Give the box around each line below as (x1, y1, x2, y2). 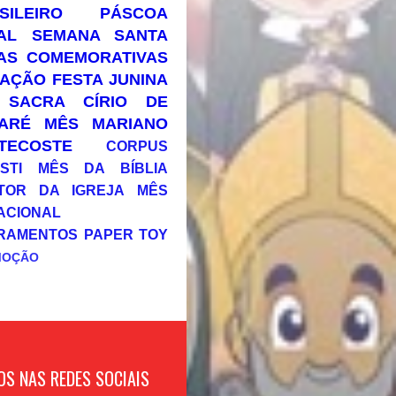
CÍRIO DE (83, 93, 169, 111)
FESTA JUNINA (52, 71, 168, 89)
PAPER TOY (83, 226, 168, 243)
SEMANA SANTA (31, 27, 168, 45)
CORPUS (106, 138, 168, 155)
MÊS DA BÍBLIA (37, 160, 169, 177)
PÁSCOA (100, 4, 168, 23)
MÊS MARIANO (44, 115, 168, 133)
